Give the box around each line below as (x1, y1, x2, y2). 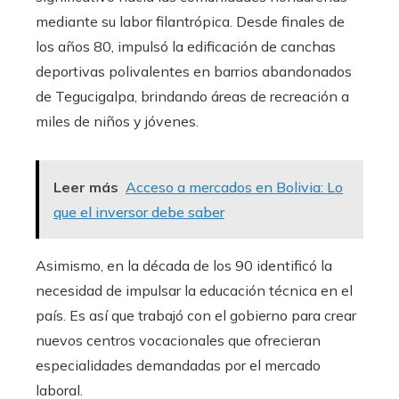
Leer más (53, 178, 118, 197)
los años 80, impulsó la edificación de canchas (36, 37, 336, 56)
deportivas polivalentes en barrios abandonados (36, 62, 352, 81)
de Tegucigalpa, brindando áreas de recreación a (36, 87, 349, 106)
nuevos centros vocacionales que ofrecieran (36, 331, 321, 350)
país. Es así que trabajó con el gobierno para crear (36, 306, 356, 325)
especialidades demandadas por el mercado (36, 356, 321, 375)
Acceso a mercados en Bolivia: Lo (126, 178, 343, 197)
